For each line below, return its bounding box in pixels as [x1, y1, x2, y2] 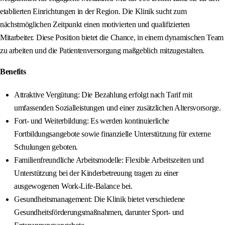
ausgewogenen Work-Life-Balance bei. [14, 182, 133, 191]
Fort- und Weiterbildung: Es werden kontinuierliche [14, 117, 169, 126]
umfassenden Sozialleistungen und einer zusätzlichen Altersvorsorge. [14, 103, 221, 113]
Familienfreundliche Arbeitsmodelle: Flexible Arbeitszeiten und [14, 156, 204, 165]
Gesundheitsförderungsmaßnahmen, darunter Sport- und [14, 208, 184, 217]
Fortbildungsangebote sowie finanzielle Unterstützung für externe [14, 130, 211, 139]
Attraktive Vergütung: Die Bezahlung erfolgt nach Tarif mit [14, 90, 192, 99]
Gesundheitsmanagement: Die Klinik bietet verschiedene [14, 195, 185, 204]
